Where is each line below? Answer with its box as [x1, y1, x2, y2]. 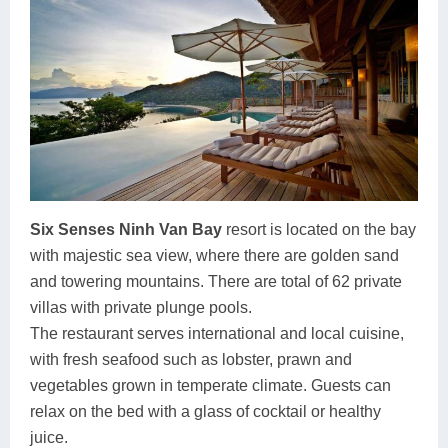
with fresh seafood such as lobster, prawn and [30, 350, 352, 368]
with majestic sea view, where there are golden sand [30, 246, 399, 264]
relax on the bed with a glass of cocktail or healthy [30, 402, 381, 420]
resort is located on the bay [222, 220, 416, 238]
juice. [30, 428, 68, 446]
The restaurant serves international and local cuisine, [30, 324, 404, 342]
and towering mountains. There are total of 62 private [30, 272, 402, 290]
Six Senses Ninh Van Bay [30, 220, 222, 238]
